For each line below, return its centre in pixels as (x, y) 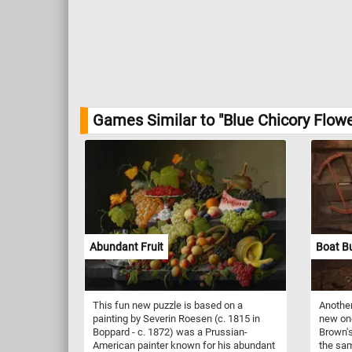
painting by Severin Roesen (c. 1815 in (176, 318)
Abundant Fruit (126, 246)
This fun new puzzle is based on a (168, 305)
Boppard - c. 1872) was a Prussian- (170, 332)
